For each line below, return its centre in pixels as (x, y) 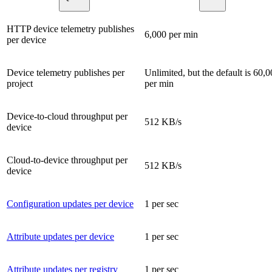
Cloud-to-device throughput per (67, 160)
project (20, 84)
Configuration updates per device (70, 204)
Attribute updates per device (60, 237)
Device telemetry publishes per (66, 73)
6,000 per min (171, 35)
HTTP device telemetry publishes (70, 29)
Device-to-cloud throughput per (67, 117)
